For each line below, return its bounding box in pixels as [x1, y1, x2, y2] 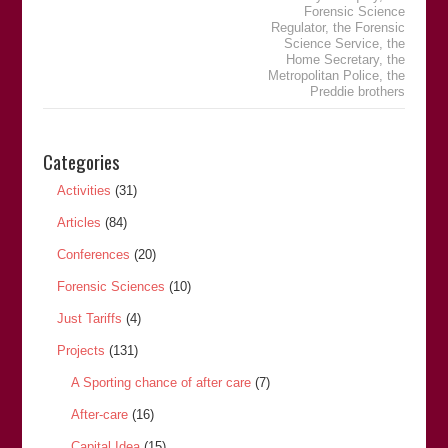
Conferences [56, 247, 130, 262]
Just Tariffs [56, 311, 122, 326]
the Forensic [333, 20, 406, 35]
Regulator [271, 20, 326, 35]
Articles [56, 215, 101, 230]
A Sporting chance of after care [70, 375, 251, 390]
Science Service [284, 36, 380, 51]
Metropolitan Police [268, 68, 380, 83]
